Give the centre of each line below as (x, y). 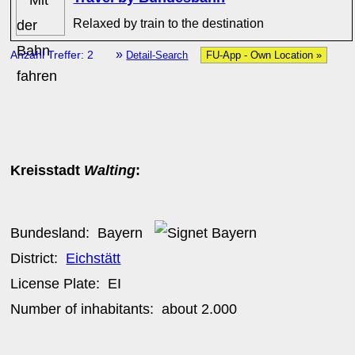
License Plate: (59, 283)
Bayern (120, 233)
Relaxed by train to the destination (169, 23)
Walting (110, 170)
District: (38, 258)
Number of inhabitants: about (106, 309)
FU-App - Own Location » (264, 55)
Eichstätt (94, 258)
